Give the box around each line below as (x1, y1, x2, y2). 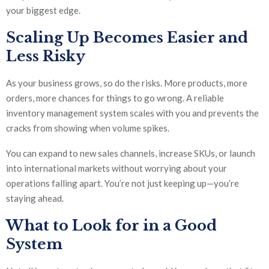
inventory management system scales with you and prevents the (6, 107, 259, 118)
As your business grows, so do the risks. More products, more (6, 77, 247, 88)
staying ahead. (6, 192, 64, 204)
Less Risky (6, 47, 85, 65)
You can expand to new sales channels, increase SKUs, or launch (6, 147, 255, 159)
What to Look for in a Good (6, 216, 217, 234)
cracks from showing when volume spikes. (6, 122, 169, 133)
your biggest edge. (6, 4, 80, 16)
